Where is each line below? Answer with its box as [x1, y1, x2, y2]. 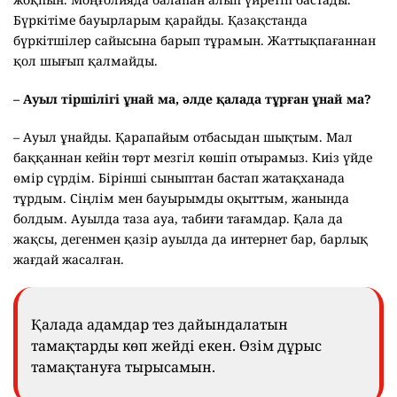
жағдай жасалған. [13, 250, 124, 268]
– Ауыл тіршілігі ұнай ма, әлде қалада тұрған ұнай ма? [13, 90, 375, 107]
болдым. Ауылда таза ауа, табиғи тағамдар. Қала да [13, 209, 343, 227]
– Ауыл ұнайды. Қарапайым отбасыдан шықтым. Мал [13, 128, 353, 145]
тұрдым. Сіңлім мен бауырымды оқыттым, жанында [13, 189, 349, 206]
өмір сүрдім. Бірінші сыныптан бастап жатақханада [13, 168, 345, 186]
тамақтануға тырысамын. [31, 356, 219, 377]
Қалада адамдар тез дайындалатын [31, 314, 288, 334]
